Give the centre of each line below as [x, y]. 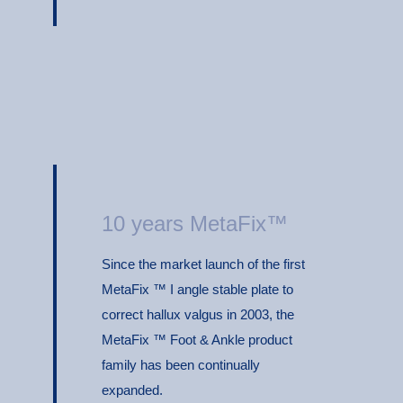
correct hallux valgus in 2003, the [198, 314]
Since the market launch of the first [203, 264]
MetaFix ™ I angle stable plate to [197, 289]
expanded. [132, 390]
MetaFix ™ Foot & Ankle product [197, 339]
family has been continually [181, 364]
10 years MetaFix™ [195, 223]
